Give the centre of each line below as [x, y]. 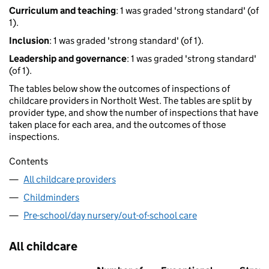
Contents [29, 162]
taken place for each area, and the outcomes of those [117, 125]
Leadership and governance [68, 59]
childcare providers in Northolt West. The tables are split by [130, 101]
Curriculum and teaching [62, 11]
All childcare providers [70, 180]
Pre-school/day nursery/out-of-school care [110, 216]
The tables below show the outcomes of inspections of [119, 89]
